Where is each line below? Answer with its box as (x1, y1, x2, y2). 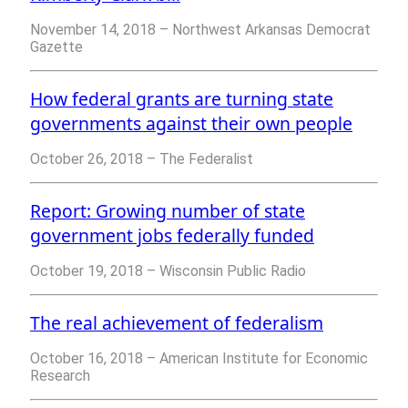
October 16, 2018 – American (30, 350, 222, 368)
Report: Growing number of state (30, 199, 305, 224)
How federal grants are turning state (30, 87, 333, 112)
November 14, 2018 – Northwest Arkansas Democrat (30, 21, 371, 39)
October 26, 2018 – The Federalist (30, 150, 253, 168)
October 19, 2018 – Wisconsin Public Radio (30, 262, 306, 280)
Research (30, 367, 90, 385)
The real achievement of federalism (30, 311, 323, 336)
